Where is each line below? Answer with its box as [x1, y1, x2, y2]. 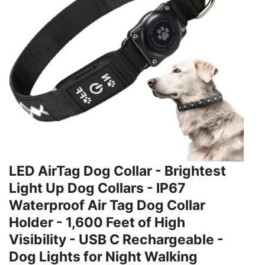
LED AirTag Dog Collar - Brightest [9, 163, 226, 180]
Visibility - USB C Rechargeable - [9, 231, 224, 248]
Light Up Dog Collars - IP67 [9, 180, 186, 197]
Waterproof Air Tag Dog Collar [9, 197, 205, 214]
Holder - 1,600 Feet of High [9, 214, 185, 231]
